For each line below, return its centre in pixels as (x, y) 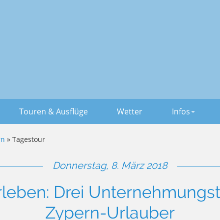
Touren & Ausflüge (54, 111)
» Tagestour (25, 139)
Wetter (130, 111)
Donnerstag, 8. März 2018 (110, 165)
